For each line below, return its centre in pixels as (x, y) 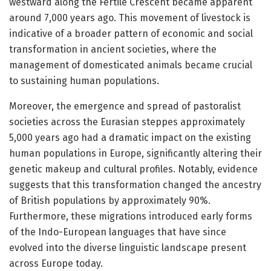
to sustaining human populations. (84, 81)
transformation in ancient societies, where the (113, 50)
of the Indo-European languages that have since (118, 232)
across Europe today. (56, 264)
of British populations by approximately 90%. (110, 201)
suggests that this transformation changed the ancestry (135, 185)
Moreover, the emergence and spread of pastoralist (125, 106)
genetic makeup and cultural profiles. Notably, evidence (133, 169)
